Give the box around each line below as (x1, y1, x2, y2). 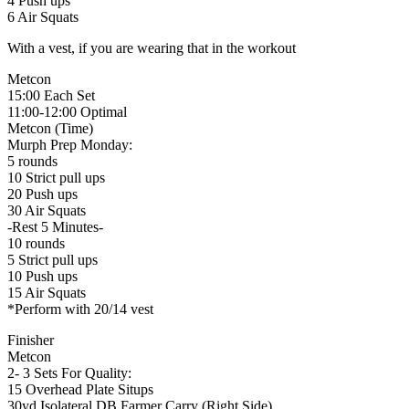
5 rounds (7, 153, 58, 170)
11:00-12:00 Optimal (7, 104, 127, 121)
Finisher (7, 332, 54, 349)
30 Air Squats (7, 203, 86, 219)
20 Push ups (7, 186, 78, 203)
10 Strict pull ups (7, 170, 105, 186)
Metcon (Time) (7, 121, 93, 137)
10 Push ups (7, 268, 78, 285)
